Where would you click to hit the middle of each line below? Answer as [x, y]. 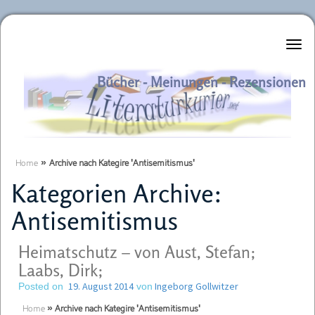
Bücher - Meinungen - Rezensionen [201, 82]
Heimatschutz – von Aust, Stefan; [137, 252]
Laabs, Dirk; [61, 270]
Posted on [41, 286]
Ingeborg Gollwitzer [195, 286]
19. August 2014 [101, 286]
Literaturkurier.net [127, 78]
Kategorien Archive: [117, 193]
